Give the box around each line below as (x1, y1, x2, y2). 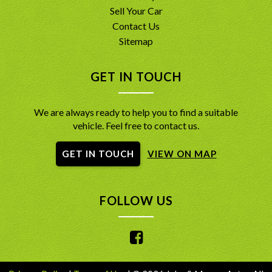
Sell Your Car (109, 4, 163, 16)
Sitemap (119, 35, 153, 47)
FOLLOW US (99, 192, 173, 208)
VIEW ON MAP (147, 148, 217, 159)
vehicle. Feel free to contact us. (73, 119, 199, 131)
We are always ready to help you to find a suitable (34, 106, 238, 118)
